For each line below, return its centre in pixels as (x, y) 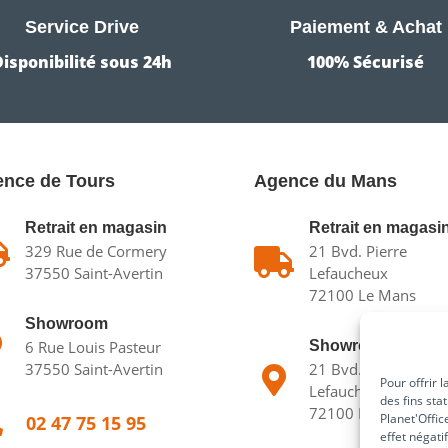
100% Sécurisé (366, 62)
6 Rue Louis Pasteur (93, 346)
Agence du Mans (325, 180)
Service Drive (82, 27)
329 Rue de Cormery (96, 250)
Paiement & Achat (365, 27)
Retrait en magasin (96, 227)
